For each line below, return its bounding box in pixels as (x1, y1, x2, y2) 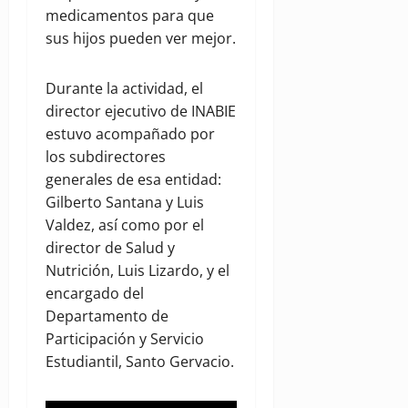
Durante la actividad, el (46, 78, 203, 99)
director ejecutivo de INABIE (46, 101, 236, 122)
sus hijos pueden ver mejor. (46, 28, 236, 49)
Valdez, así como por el (46, 215, 204, 236)
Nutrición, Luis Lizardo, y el (46, 260, 229, 281)
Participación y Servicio (46, 329, 204, 350)
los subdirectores (46, 147, 166, 168)
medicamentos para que (46, 5, 214, 26)
